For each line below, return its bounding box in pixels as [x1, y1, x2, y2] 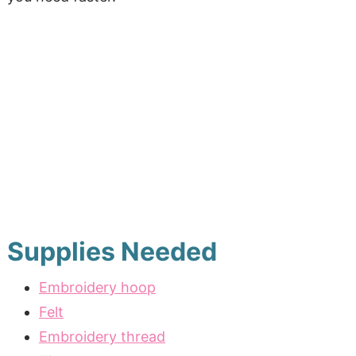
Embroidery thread [38, 328, 165, 346]
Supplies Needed [6, 236, 217, 268]
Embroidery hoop [38, 279, 156, 296]
